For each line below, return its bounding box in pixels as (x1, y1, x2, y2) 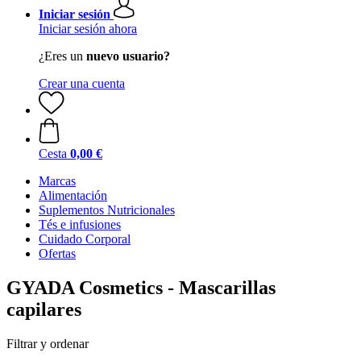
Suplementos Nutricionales (39, 203, 175, 217)
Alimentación (39, 189, 107, 202)
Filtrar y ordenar (6, 336, 89, 351)
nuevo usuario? (86, 49, 170, 63)
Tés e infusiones (39, 218, 121, 231)
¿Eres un (39, 49, 86, 63)
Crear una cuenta (39, 77, 125, 90)
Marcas (39, 174, 76, 188)
